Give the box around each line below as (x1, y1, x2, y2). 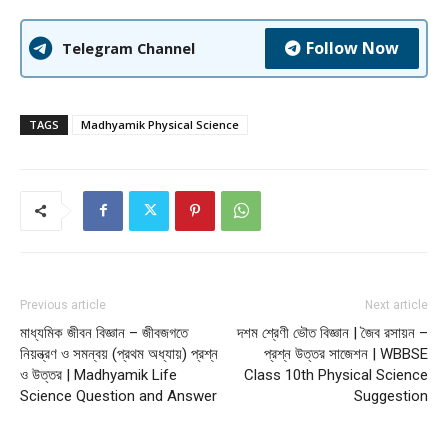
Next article (365, 297, 428, 312)
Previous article (20, 297, 106, 312)
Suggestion (354, 386, 428, 405)
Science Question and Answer (20, 386, 217, 405)
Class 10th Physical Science (244, 365, 428, 384)
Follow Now (306, 36, 399, 59)
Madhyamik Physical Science (81, 116, 239, 132)
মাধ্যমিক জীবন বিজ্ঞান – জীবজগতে (20, 323, 188, 342)
